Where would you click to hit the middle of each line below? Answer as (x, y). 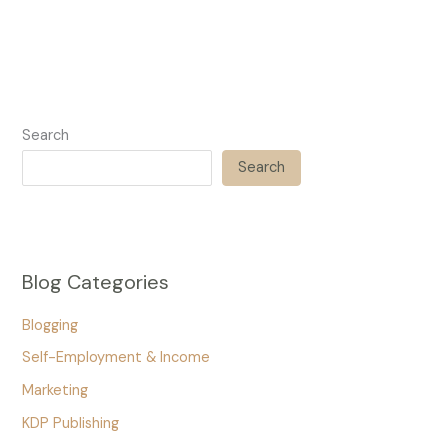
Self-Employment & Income (116, 358)
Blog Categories (96, 281)
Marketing (55, 390)
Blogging (50, 325)
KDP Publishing (71, 423)
